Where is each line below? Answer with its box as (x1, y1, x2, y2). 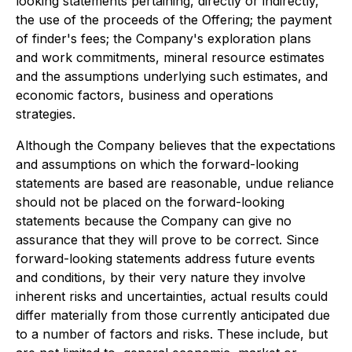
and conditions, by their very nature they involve (16, 269, 306, 285)
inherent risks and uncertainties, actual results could (16, 288, 328, 304)
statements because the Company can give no (16, 213, 291, 229)
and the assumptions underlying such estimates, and (16, 68, 328, 84)
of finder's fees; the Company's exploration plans (16, 31, 311, 46)
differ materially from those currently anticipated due (16, 307, 330, 323)
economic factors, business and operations (16, 87, 273, 103)
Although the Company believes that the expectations (16, 137, 335, 153)
